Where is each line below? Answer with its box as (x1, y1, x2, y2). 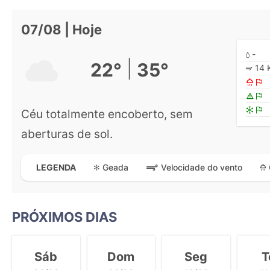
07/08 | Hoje (21, 21, 102, 37)
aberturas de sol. (21, 126, 113, 141)
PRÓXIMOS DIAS (12, 209, 117, 225)
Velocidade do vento (161, 162, 242, 173)
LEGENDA (36, 162, 76, 172)
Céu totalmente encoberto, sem (21, 106, 193, 121)
